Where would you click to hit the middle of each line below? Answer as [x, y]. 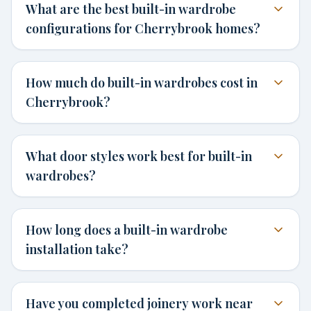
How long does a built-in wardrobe [127, 230]
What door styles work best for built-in [139, 156]
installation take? [77, 249]
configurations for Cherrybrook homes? [143, 28]
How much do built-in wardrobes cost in [142, 83]
